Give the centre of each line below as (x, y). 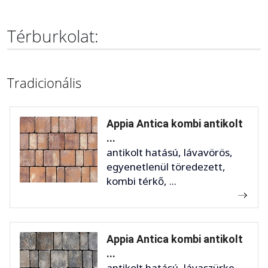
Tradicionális (44, 83)
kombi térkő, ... (141, 181)
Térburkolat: (53, 36)
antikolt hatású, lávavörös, (170, 153)
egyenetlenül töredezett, (166, 167)
